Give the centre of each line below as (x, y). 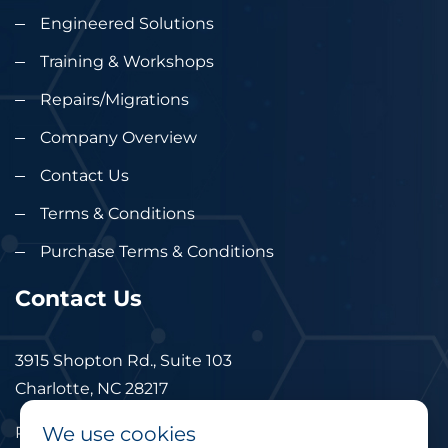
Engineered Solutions (127, 23)
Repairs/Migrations (114, 99)
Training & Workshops (127, 61)
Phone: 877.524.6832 (95, 432)
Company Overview (118, 137)
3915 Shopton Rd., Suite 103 (123, 360)
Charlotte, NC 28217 (91, 388)
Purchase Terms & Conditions (157, 251)
